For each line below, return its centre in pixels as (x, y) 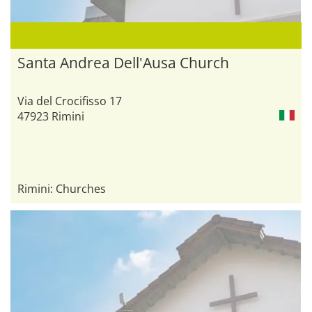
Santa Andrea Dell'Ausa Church (123, 62)
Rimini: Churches (62, 188)
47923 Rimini (51, 116)
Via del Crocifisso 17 (70, 101)
